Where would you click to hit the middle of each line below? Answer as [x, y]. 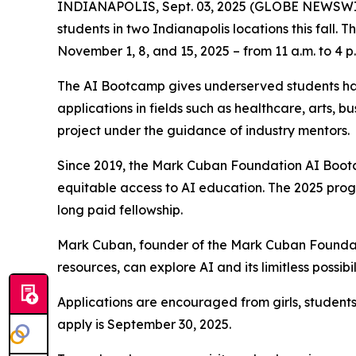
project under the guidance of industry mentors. [203, 130]
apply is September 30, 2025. [144, 324]
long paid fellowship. [120, 210]
